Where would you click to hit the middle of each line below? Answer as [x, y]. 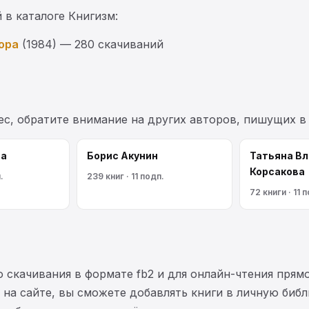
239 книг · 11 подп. [126, 176]
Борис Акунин [122, 155]
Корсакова [277, 171]
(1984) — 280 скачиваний [91, 44]
